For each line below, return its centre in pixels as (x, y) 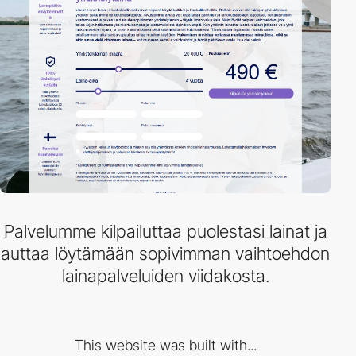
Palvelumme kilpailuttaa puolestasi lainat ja (165, 231)
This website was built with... (165, 345)
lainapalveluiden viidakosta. (165, 276)
